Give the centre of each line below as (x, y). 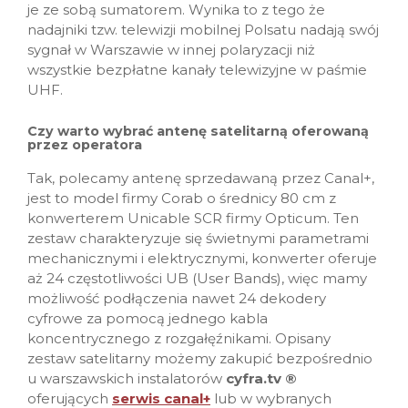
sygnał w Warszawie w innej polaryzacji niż (171, 50)
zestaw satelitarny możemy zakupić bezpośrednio (200, 359)
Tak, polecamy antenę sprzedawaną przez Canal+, (201, 178)
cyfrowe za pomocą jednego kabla (148, 319)
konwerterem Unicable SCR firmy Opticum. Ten (193, 219)
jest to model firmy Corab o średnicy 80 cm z (182, 199)
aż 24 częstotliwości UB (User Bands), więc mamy (197, 279)
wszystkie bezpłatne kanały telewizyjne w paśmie (197, 70)
